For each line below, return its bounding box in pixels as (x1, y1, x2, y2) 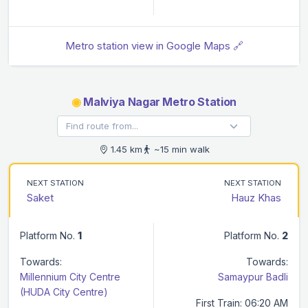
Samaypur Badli (218, 270, 288, 283)
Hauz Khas (231, 190, 281, 204)
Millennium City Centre (20, 270, 120, 283)
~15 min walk (151, 143, 210, 155)
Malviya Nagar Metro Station (80, 94, 236, 109)
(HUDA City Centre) (20, 285, 108, 298)
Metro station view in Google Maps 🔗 (65, 38, 243, 52)
